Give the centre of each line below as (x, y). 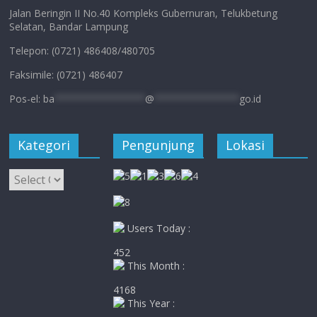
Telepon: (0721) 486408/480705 (82, 51)
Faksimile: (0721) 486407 (66, 75)
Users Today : (158, 228)
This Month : (155, 266)
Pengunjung (158, 145)
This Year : (150, 303)
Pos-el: (27, 99)
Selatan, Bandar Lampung (69, 27)
